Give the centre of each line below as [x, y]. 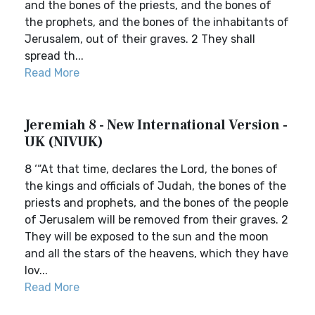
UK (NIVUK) [64, 142]
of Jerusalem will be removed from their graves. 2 [156, 220]
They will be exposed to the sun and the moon [147, 237]
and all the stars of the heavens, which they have [156, 253]
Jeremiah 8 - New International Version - [156, 125]
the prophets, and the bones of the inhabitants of [157, 22]
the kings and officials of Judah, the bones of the [155, 186]
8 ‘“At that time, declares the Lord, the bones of [151, 169]
